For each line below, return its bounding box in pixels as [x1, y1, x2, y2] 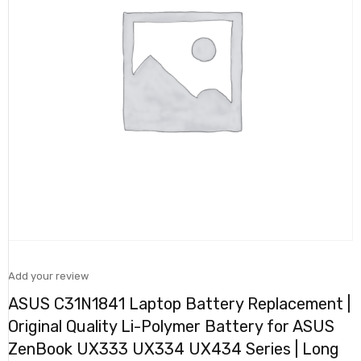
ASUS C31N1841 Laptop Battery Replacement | [8, 293, 351, 313]
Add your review [8, 269, 89, 282]
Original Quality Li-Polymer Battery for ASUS [8, 316, 334, 336]
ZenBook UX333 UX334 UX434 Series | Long [8, 338, 339, 359]
